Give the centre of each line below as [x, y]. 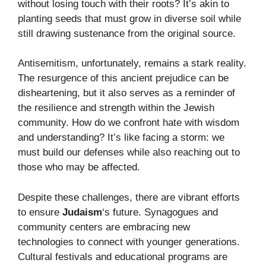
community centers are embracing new [104, 227]
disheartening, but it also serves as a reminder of [126, 93]
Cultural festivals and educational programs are [123, 256]
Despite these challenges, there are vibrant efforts [129, 197]
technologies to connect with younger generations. [129, 242]
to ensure [40, 212]
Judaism [82, 212]
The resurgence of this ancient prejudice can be [123, 78]
